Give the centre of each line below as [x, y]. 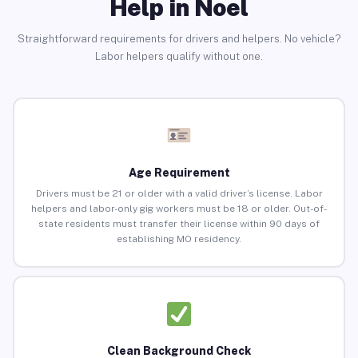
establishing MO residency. [179, 239]
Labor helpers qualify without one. [179, 56]
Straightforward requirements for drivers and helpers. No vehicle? [179, 38]
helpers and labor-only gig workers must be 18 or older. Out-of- [179, 209]
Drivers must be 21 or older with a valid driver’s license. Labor [179, 194]
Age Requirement [179, 173]
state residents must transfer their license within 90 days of [179, 224]
